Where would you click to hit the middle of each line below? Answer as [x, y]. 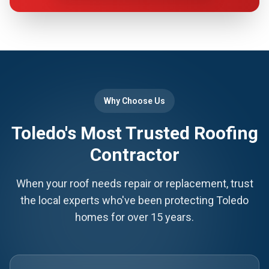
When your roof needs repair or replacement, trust [134, 183]
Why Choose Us [134, 101]
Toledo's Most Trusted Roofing [134, 133]
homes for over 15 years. [134, 217]
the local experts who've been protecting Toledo [134, 200]
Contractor [134, 155]
